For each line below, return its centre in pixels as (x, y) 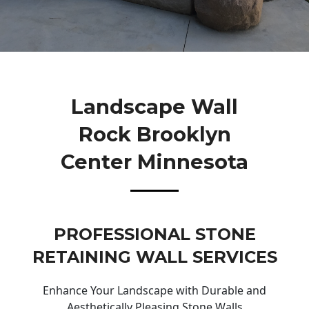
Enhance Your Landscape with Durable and (154, 291)
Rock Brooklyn (154, 134)
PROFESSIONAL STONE (154, 235)
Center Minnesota (154, 161)
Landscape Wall (154, 106)
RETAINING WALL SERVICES (154, 257)
